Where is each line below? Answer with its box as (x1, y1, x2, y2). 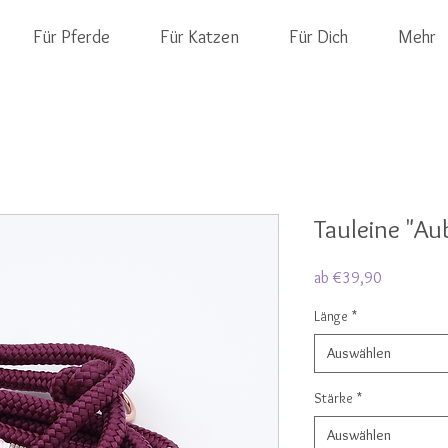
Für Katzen (160, 26, 239, 48)
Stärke (314, 389, 353, 408)
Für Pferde (33, 26, 110, 48)
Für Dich (289, 26, 348, 48)
